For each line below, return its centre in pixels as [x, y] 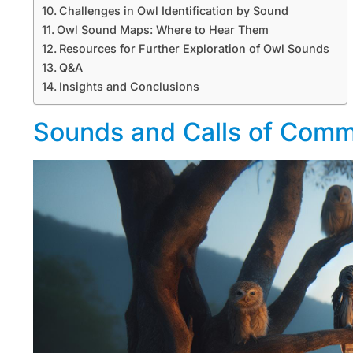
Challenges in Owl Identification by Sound [173, 10]
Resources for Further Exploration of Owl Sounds [194, 48]
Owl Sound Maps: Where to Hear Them [162, 29]
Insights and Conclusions [129, 86]
